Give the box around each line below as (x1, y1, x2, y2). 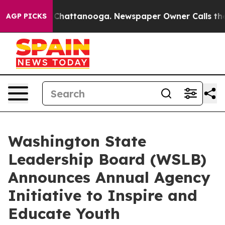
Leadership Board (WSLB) (8, 150, 206, 169)
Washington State (8, 132, 146, 151)
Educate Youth (8, 204, 120, 223)
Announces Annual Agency (8, 168, 210, 187)
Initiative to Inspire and (8, 186, 197, 205)
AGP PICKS (6, 12, 47, 21)
